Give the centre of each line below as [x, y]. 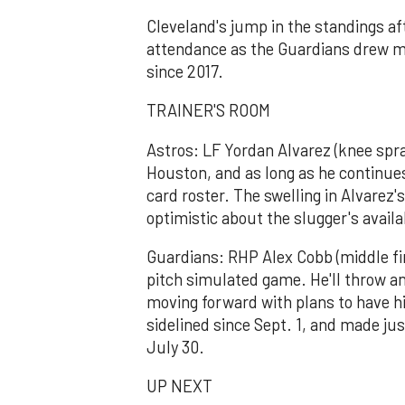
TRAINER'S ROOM [208, 111]
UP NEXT [179, 386]
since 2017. [185, 71]
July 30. [175, 347]
